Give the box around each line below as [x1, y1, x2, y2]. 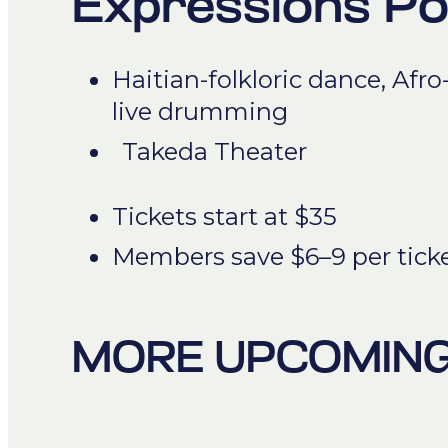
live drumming [112, 97, 288, 127]
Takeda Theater [122, 137, 307, 167]
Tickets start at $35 [112, 202, 337, 232]
